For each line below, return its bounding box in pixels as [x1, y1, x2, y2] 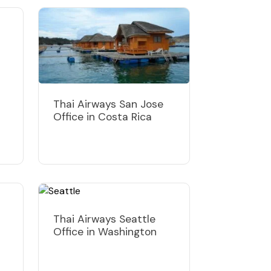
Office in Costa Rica [53, 109, 152, 123]
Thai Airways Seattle [53, 212, 155, 226]
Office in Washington [53, 224, 160, 238]
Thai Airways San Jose [53, 97, 163, 111]
